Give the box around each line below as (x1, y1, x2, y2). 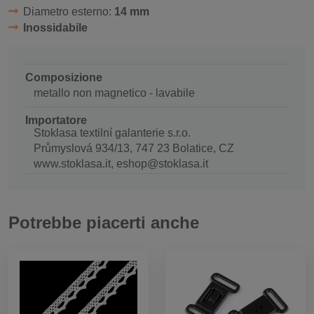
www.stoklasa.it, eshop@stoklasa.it (34, 157, 208, 170)
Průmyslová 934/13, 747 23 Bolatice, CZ (34, 142, 234, 154)
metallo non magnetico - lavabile (34, 86, 195, 99)
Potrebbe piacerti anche (8, 212, 199, 232)
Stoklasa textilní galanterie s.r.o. (34, 126, 191, 139)
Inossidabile (22, 21, 88, 34)
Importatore (25, 114, 87, 126)
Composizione (25, 71, 102, 83)
